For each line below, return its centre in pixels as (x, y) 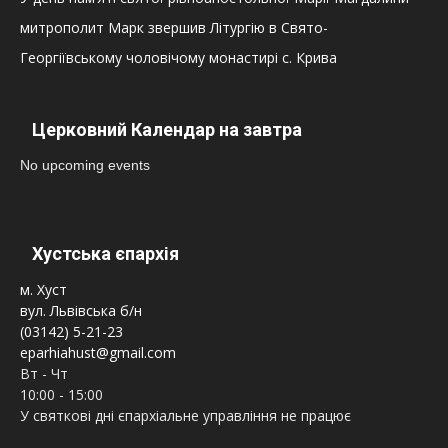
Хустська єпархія (105, 254)
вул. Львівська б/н (81, 311)
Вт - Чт (44, 374)
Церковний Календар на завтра (167, 130)
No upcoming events (85, 165)
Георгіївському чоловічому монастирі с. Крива (178, 58)
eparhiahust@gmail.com (98, 353)
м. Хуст (43, 290)
